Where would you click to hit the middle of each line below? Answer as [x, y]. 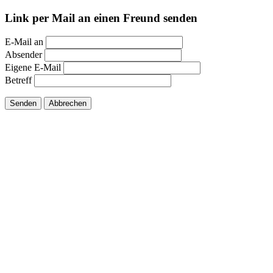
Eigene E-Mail [33, 68]
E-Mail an [24, 42]
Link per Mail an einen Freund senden [101, 18]
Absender [23, 55]
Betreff [18, 80]
